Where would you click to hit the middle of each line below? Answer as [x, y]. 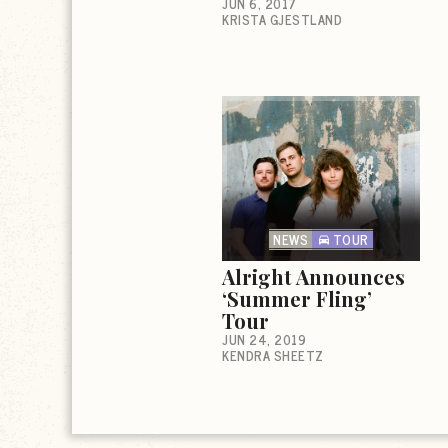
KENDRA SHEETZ [273, 355]
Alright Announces [313, 276]
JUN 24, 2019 [264, 339]
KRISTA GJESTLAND [282, 19]
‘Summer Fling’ [297, 298]
